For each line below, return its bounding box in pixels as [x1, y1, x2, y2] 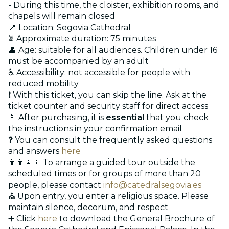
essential [106, 112, 144, 122]
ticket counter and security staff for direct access [8, 101, 208, 111]
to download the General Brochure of [57, 213, 215, 223]
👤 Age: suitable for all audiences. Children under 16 [8, 44, 217, 55]
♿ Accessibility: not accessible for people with [8, 67, 190, 77]
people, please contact [8, 179, 103, 190]
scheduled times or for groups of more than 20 [8, 168, 201, 178]
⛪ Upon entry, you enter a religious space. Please [8, 191, 209, 201]
